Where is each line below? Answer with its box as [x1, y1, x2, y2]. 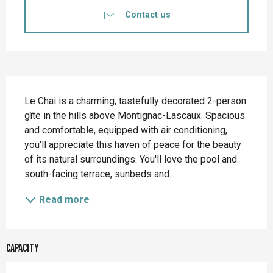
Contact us [124, 10, 171, 21]
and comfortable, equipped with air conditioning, [24, 124, 227, 136]
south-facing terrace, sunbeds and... [24, 168, 175, 180]
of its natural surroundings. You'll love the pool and [24, 153, 237, 165]
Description [6, 77, 73, 97]
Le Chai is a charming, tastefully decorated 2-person [24, 94, 246, 107]
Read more [39, 193, 90, 205]
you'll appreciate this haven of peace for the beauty [24, 138, 241, 151]
